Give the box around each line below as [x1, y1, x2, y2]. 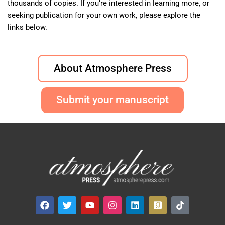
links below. [8, 22, 49, 32]
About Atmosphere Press [53, 62, 172, 74]
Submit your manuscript [56, 93, 169, 106]
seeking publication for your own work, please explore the [8, 10, 200, 20]
